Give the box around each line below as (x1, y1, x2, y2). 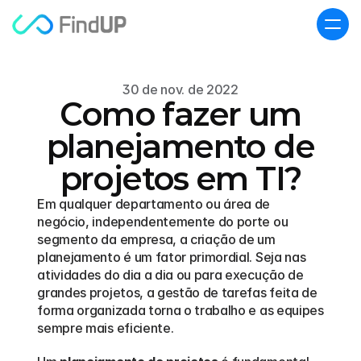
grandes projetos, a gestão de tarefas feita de (37, 284, 317, 301)
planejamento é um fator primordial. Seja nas (37, 249, 306, 265)
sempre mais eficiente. (37, 320, 176, 336)
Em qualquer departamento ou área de (37, 196, 271, 212)
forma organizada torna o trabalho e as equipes (37, 302, 324, 318)
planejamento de (47, 127, 314, 166)
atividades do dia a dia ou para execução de (37, 267, 304, 283)
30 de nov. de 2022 (122, 81, 239, 98)
